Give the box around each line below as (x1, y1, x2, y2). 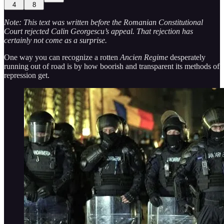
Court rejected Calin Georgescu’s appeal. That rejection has (4, 26, 193, 35)
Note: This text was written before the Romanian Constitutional (4, 17, 203, 26)
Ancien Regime (120, 52, 168, 61)
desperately (168, 52, 205, 61)
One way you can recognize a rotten (4, 52, 120, 61)
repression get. (4, 70, 49, 79)
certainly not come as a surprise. (4, 35, 107, 44)
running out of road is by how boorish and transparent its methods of (4, 61, 219, 70)
